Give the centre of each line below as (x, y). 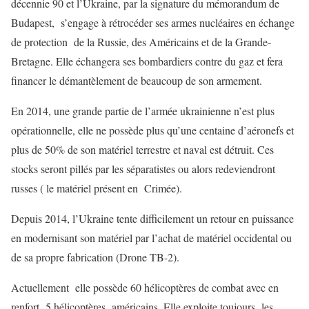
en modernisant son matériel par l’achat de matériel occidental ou (153, 238)
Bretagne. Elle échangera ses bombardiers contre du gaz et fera (147, 61)
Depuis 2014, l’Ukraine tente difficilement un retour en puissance (152, 219)
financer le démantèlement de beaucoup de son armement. (138, 81)
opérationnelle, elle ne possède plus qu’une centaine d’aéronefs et (152, 130)
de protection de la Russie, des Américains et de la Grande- (141, 42)
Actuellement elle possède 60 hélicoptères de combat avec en (145, 288)
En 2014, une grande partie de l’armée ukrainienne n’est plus (143, 111)
